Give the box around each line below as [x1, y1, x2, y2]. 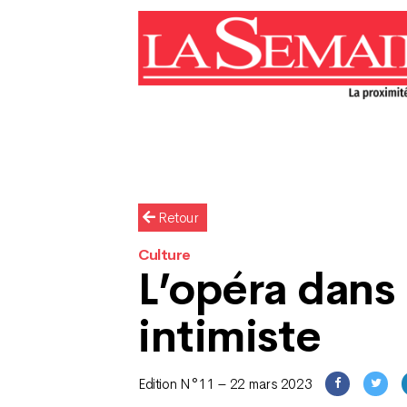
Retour [154, 208, 199, 227]
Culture [138, 245, 191, 264]
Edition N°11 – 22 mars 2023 [138, 374, 313, 393]
